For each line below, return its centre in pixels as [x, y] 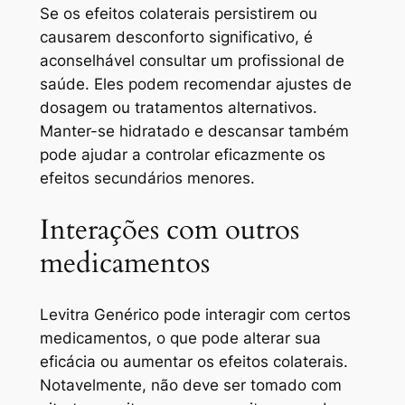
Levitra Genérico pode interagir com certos [195, 315]
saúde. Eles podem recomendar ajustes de [195, 85]
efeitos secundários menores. [147, 179]
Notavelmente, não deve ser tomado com [190, 386]
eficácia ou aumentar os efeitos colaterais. [193, 362]
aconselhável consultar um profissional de [192, 61]
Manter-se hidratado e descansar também [194, 132]
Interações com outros [169, 229]
